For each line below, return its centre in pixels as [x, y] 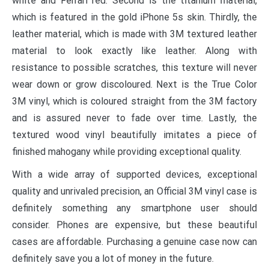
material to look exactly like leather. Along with [134, 50]
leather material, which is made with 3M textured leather [134, 34]
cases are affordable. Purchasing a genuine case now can [134, 241]
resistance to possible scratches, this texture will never [134, 67]
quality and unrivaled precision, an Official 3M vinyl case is [134, 191]
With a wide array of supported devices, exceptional [134, 174]
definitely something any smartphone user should [134, 208]
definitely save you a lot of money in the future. [113, 258]
